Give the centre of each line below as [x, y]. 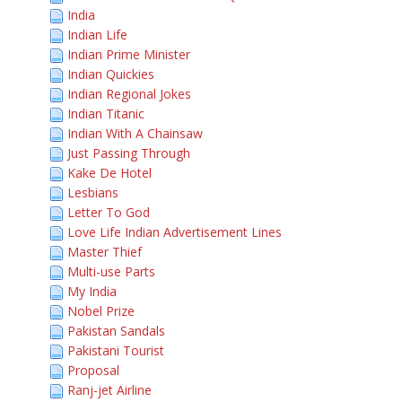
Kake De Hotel [109, 173]
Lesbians [93, 192]
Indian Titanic [106, 114]
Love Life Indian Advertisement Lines [175, 232]
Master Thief [105, 252]
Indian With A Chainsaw [135, 133]
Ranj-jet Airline [109, 390]
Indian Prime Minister [129, 54]
